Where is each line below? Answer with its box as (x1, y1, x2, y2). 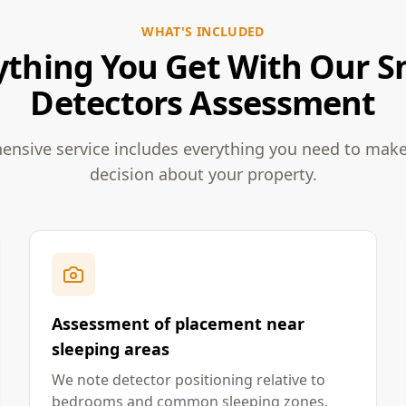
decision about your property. (89, 163, 317, 185)
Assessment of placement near (52, 313, 304, 334)
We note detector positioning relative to (52, 370, 325, 390)
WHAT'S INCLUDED (141, 23, 265, 40)
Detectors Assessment (30, 81, 376, 125)
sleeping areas (52, 338, 169, 360)
